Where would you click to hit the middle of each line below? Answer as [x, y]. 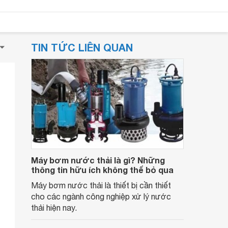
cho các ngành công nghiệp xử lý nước [101, 196]
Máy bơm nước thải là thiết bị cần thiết [101, 185]
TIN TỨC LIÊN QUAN [82, 47]
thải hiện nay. [54, 208]
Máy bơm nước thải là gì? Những [98, 160]
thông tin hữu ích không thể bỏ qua [102, 170]
